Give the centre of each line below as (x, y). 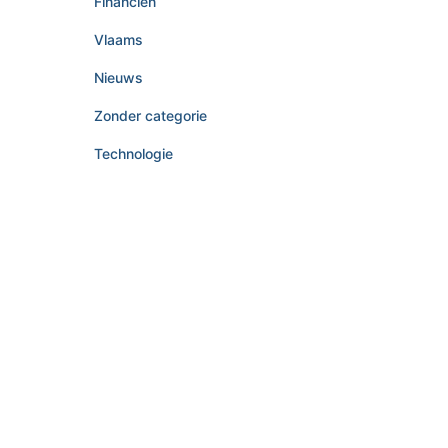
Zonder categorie (150, 115)
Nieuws (118, 77)
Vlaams (118, 39)
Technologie (133, 153)
